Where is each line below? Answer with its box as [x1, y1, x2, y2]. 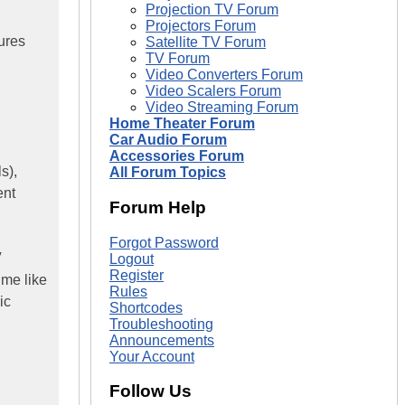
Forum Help [109, 197, 206, 217]
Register [109, 267, 164, 283]
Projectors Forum [146, 18, 256, 34]
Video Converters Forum [146, 67, 303, 83]
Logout [109, 250, 154, 267]
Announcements [109, 332, 214, 348]
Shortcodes [109, 299, 183, 316]
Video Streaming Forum [146, 99, 298, 116]
